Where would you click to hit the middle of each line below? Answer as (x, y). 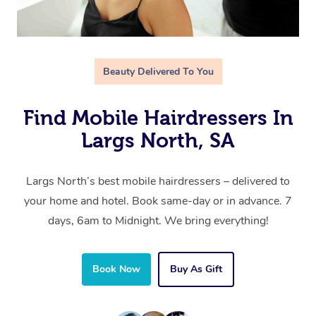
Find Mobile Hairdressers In (158, 118)
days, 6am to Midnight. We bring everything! (158, 221)
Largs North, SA (158, 141)
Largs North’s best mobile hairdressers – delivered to (158, 182)
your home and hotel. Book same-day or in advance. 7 (158, 201)
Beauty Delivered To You (158, 72)
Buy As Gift (196, 269)
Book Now (116, 269)
